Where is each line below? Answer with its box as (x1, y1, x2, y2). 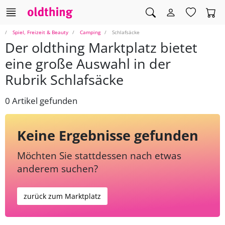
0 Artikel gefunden (5, 95, 77, 107)
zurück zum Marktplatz (24, 191, 101, 201)
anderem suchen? (17, 162, 98, 176)
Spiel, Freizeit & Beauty (13, 29, 68, 36)
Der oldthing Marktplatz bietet (5, 38, 197, 57)
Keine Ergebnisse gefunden (17, 126, 198, 145)
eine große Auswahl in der (5, 54, 171, 73)
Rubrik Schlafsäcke (5, 70, 124, 89)
